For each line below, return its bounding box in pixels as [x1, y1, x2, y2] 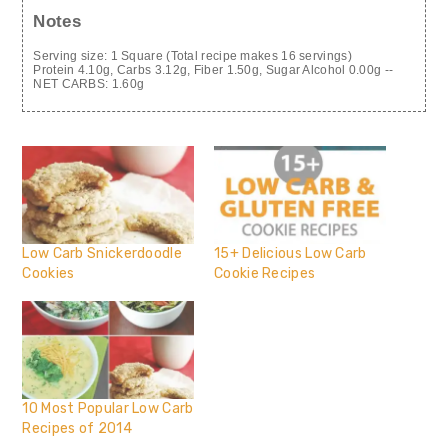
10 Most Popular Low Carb [22, 399, 194, 417]
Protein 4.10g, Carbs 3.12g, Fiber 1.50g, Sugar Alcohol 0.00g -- [33, 62, 394, 77]
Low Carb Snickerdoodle [22, 244, 182, 262]
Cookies [22, 264, 75, 282]
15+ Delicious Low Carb [214, 244, 367, 262]
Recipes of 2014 [22, 419, 132, 437]
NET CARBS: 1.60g [33, 76, 145, 91]
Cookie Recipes [214, 264, 316, 282]
